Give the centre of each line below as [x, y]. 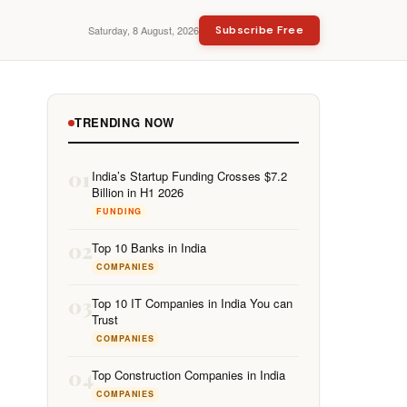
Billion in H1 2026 [138, 192]
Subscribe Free [259, 30]
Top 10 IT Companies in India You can [192, 303]
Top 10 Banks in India [149, 248]
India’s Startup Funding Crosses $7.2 [189, 176]
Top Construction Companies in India [189, 375]
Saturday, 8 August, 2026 [144, 30]
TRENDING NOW [124, 122]
